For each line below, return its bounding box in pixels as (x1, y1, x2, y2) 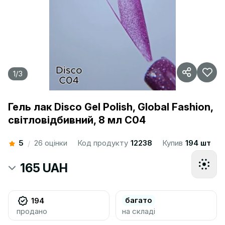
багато (125, 195, 152, 205)
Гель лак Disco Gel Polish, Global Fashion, (8, 101, 213, 113)
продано (17, 206, 47, 216)
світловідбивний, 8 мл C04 (8, 114, 146, 126)
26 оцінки (34, 138, 67, 148)
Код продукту (77, 138, 130, 148)
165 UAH (20, 161, 68, 175)
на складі (122, 206, 155, 216)
